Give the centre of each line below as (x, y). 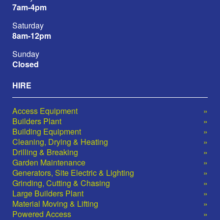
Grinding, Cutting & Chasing (61, 183)
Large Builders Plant (48, 193)
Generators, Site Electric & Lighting (73, 172)
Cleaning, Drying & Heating (60, 141)
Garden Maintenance (49, 162)
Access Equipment (45, 110)
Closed (26, 64)
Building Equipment (47, 131)
